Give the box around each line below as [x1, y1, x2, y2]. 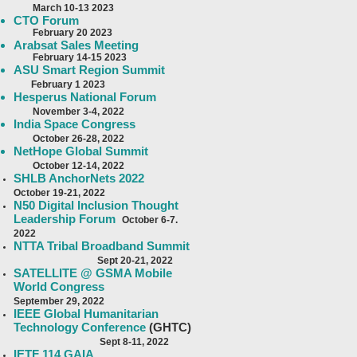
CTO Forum [14, 14, 79, 27]
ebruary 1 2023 [37, 79, 105, 90]
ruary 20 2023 [49, 27, 112, 38]
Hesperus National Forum [14, 90, 156, 104]
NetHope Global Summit [14, 144, 148, 158]
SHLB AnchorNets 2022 [14, 171, 144, 185]
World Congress [14, 280, 104, 293]
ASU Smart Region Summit [14, 63, 165, 76]
